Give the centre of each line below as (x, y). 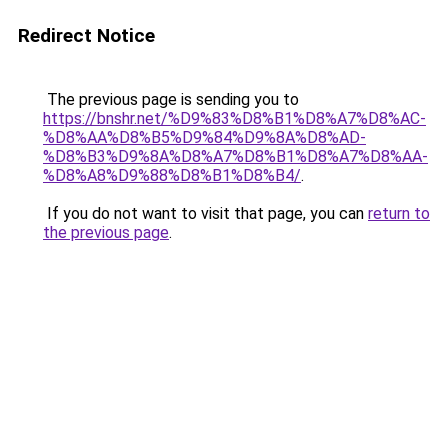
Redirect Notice (86, 35)
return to (399, 213)
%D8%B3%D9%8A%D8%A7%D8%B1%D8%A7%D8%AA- (235, 156)
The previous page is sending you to (171, 99)
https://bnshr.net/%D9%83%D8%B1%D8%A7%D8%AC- (234, 118)
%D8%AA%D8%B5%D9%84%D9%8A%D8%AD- (204, 137)
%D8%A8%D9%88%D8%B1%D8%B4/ (172, 175)
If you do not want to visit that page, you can (205, 213)
